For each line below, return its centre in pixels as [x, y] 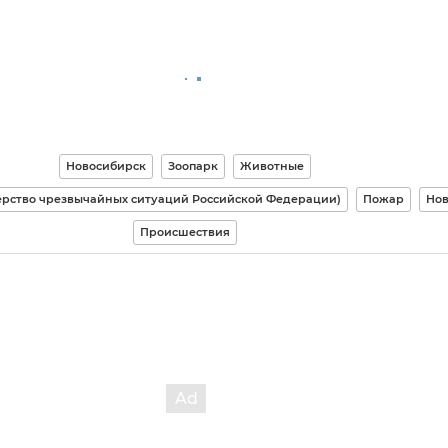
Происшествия [184, 232]
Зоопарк [192, 166]
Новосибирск [105, 166]
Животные [271, 166]
